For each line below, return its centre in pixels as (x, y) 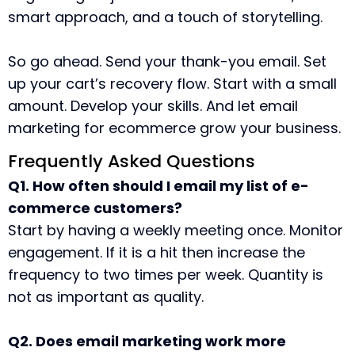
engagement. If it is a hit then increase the (157, 252)
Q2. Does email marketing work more (147, 341)
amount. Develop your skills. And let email (153, 106)
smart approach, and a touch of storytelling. (165, 17)
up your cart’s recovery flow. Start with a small (172, 84)
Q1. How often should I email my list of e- (158, 186)
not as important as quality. (106, 297)
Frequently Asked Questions (132, 161)
